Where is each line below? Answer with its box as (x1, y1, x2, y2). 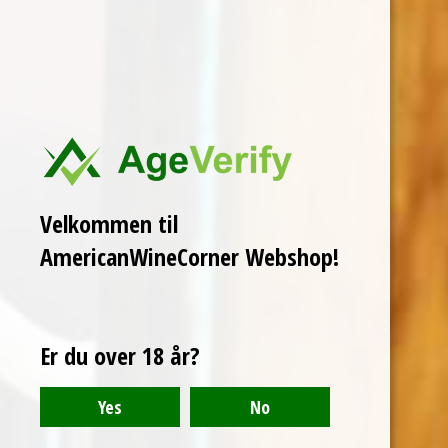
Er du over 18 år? (40, 339, 200, 372)
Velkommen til (40, 207, 178, 240)
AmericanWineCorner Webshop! (40, 240, 339, 273)
